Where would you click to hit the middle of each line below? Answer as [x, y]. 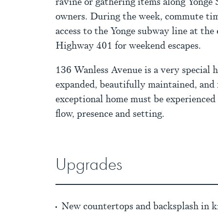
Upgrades [89, 164]
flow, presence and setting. [110, 114]
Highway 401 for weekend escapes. [128, 45]
